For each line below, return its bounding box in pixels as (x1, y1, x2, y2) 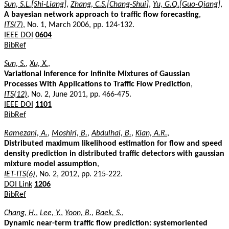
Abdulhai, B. (91, 129, 131, 138)
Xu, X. (30, 59, 48, 68)
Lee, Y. (40, 209, 61, 217)
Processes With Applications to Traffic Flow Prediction (4, 80, 191, 88)
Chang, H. (4, 209, 36, 217)
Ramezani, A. (4, 129, 48, 138)
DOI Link (4, 180, 32, 189)
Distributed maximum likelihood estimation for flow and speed (4, 139, 222, 148)
